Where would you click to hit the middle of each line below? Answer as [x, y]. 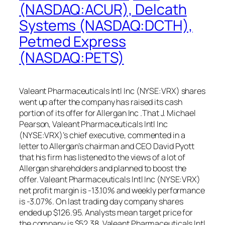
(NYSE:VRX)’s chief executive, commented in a [102, 135]
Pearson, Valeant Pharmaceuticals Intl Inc [93, 124]
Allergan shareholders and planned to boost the [103, 168]
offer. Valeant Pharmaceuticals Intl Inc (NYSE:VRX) [110, 180]
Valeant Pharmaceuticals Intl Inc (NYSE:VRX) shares [112, 91]
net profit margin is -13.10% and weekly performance [112, 191]
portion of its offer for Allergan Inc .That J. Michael [107, 113]
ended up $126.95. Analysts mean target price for [106, 213]
